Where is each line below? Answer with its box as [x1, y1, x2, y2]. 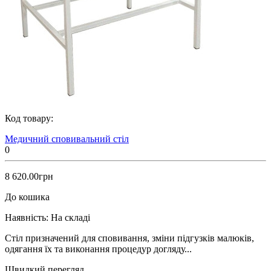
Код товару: [5, 113, 53, 123]
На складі [51, 212, 90, 223]
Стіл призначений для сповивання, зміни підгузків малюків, [5, 232, 254, 243]
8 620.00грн [5, 171, 53, 181]
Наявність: [5, 212, 48, 223]
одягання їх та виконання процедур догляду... [5, 243, 192, 254]
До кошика [5, 191, 50, 202]
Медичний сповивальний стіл [5, 133, 129, 144]
